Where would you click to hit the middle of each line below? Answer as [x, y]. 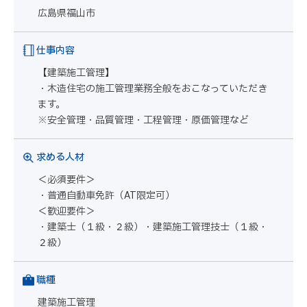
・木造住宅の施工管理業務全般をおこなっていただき [152, 89]
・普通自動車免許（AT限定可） [106, 196]
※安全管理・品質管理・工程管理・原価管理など [143, 120]
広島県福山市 [66, 13]
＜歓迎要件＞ [66, 211]
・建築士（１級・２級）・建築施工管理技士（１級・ [153, 227]
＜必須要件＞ [66, 180]
